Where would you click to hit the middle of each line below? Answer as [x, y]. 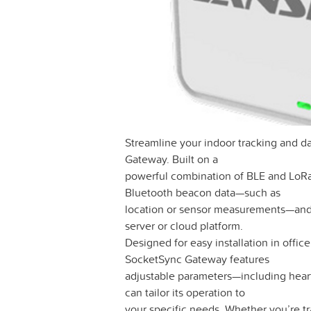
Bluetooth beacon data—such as [203, 193]
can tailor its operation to [185, 293]
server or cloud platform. [184, 226]
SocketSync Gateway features [197, 259]
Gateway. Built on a [171, 159]
